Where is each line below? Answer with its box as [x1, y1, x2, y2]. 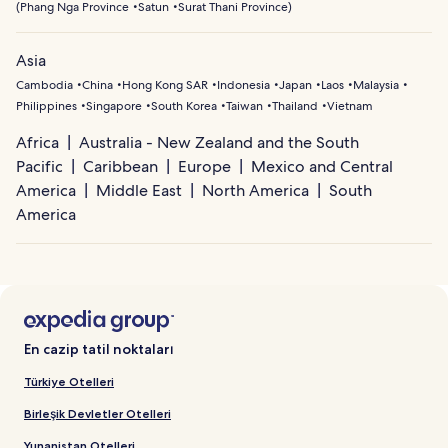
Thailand [272, 98, 318, 115]
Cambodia [16, 77, 73, 94]
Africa [16, 132, 59, 154]
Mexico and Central [251, 156, 393, 178]
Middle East [96, 180, 182, 202]
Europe [178, 156, 231, 178]
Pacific [16, 156, 63, 178]
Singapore [86, 98, 142, 115]
